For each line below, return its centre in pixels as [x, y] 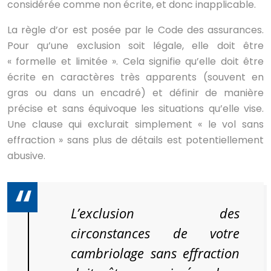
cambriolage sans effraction [155, 253]
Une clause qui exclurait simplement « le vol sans [135, 124]
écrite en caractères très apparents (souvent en [135, 77]
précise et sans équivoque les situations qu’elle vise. [135, 108]
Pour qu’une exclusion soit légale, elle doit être [135, 45]
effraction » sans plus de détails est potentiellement [135, 140]
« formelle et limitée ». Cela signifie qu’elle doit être [135, 61]
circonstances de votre [155, 233]
